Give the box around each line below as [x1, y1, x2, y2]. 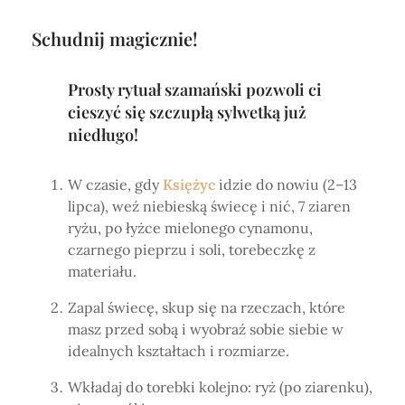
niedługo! [68, 124, 142, 146]
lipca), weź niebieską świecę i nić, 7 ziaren [68, 197, 351, 216]
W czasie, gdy [68, 175, 163, 194]
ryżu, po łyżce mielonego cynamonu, [68, 219, 313, 238]
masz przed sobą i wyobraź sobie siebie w [68, 320, 344, 339]
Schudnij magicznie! [32, 26, 198, 52]
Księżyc [163, 175, 215, 194]
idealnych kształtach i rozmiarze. [68, 342, 289, 361]
